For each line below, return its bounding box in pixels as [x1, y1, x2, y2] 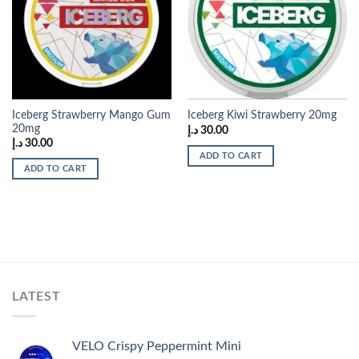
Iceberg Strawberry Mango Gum [11, 109, 171, 121]
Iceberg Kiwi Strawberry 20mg [187, 110, 337, 122]
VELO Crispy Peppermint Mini [72, 340, 241, 353]
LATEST [12, 289, 61, 303]
